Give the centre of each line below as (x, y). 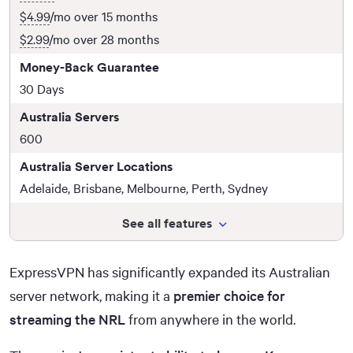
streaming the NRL (67, 319)
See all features (167, 223)
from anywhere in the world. (210, 319)
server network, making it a (91, 295)
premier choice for (229, 295)
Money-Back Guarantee (89, 67)
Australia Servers (69, 116)
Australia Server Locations (96, 166)
